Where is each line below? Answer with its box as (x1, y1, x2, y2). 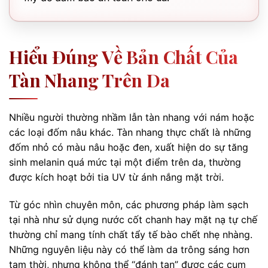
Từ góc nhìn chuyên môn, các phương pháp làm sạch (9, 198, 248, 211)
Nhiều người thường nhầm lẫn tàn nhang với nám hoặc (9, 111, 254, 123)
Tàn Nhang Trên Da (9, 68, 170, 92)
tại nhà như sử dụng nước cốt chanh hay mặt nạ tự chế (9, 213, 257, 226)
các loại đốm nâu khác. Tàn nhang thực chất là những (9, 126, 251, 138)
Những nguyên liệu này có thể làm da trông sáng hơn (9, 243, 249, 255)
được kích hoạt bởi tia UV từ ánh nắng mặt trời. (9, 171, 224, 183)
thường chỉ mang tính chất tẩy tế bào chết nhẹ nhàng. (9, 228, 252, 240)
